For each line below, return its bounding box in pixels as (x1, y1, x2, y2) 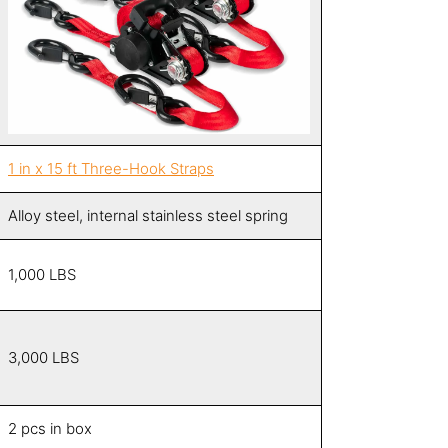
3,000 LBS (8, 348, 79, 368)
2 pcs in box (8, 419, 92, 439)
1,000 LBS (8, 265, 76, 285)
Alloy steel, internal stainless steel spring (8, 206, 288, 226)
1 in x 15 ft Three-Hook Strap (8, 159, 206, 179)
